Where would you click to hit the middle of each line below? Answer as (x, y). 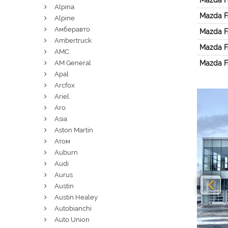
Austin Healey (76, 197)
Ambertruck (73, 40)
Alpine (65, 18)
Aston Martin (74, 130)
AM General (73, 63)
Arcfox (65, 85)
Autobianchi (73, 208)
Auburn (66, 152)
